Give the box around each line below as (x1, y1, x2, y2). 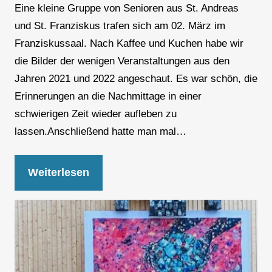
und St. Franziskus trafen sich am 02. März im (14, 19, 225, 32)
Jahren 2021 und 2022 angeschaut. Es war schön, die (14, 72, 257, 84)
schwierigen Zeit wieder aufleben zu (14, 107, 177, 120)
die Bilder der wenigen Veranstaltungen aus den (14, 55, 229, 67)
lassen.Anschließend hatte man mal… (14, 125, 186, 137)
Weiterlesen (27, 166, 89, 178)
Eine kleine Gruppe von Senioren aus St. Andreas (14, 2, 239, 14)
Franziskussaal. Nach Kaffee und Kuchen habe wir (14, 37, 243, 49)
